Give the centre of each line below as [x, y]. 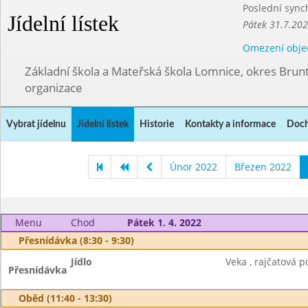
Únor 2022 [194, 167]
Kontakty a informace [230, 124]
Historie [157, 124]
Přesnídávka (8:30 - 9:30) [76, 240]
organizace [54, 88]
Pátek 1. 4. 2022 [164, 222]
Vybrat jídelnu [36, 124]
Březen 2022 [263, 167]
